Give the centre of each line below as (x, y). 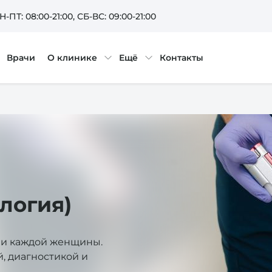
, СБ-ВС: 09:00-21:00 (114, 16)
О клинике (72, 58)
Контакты (181, 58)
